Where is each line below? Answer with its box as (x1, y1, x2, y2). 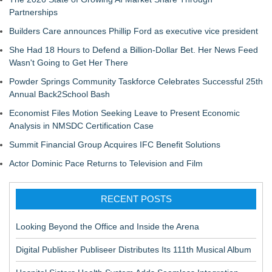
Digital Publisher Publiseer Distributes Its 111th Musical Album (16, 245, 251, 254)
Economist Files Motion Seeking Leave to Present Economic (9, 108, 240, 118)
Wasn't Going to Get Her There (9, 58, 128, 67)
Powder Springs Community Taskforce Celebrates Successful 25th (9, 76, 263, 86)
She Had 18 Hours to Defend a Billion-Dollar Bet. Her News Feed (9, 45, 258, 55)
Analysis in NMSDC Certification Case (9, 121, 154, 131)
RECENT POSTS (100, 194, 172, 204)
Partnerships (9, 7, 58, 17)
